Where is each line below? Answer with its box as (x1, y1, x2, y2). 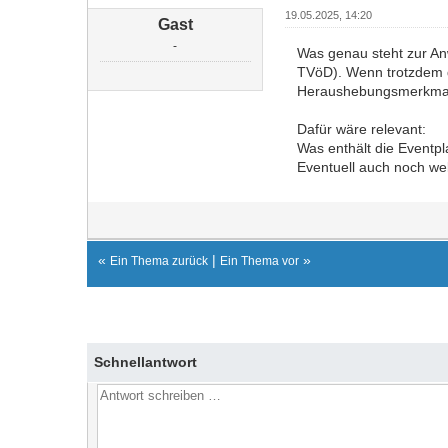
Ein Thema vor (220, 254, 299, 268)
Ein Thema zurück (110, 254, 208, 268)
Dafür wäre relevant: (296, 121, 426, 137)
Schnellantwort (94, 354, 197, 370)
